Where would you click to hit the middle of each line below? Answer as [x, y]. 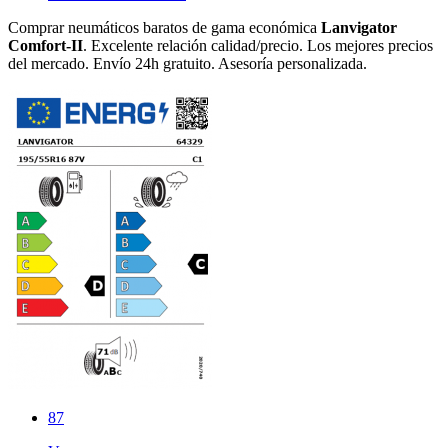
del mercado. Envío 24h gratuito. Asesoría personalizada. [187, 63]
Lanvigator [359, 27]
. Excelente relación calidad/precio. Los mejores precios [258, 45]
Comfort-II [45, 45]
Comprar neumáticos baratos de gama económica [164, 27]
